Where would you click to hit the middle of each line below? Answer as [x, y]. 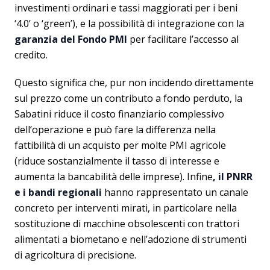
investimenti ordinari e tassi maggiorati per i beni [126, 8]
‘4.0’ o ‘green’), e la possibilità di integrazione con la [129, 24]
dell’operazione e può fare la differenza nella [115, 130]
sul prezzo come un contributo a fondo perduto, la [128, 98]
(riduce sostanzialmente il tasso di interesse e [117, 161]
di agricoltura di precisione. [75, 255]
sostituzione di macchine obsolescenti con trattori [127, 224]
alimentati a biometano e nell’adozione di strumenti [130, 239]
